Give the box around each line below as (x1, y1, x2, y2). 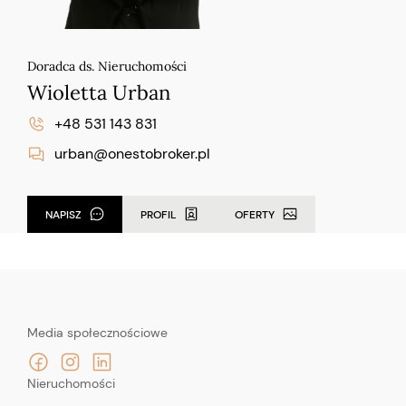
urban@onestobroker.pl (54, 143, 210, 163)
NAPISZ (45, 207, 82, 222)
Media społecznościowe (27, 324, 168, 341)
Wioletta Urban (27, 79, 170, 105)
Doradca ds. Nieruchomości (27, 57, 187, 74)
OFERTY (235, 207, 275, 222)
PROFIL (140, 207, 176, 222)
